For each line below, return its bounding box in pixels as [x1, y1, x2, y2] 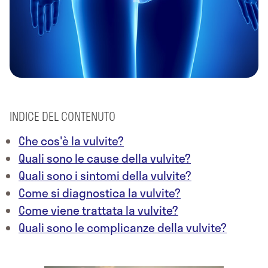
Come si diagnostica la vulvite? [19, 184, 181, 202]
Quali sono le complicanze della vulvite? [19, 218, 227, 236]
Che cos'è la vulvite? [19, 132, 124, 150]
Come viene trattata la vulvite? [19, 201, 178, 219]
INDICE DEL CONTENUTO [10, 107, 115, 125]
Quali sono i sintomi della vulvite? [19, 166, 191, 184]
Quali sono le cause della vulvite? [19, 149, 191, 167]
